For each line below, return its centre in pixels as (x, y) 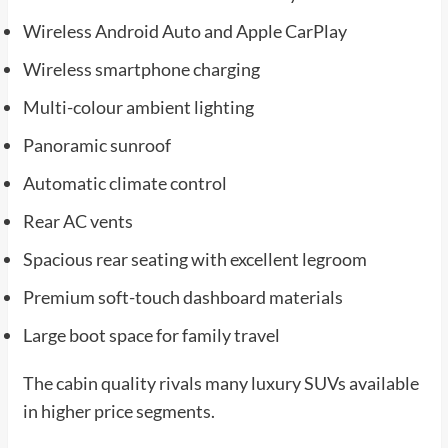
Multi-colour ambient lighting (138, 106)
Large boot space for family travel (151, 334)
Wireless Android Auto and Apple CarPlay (184, 30)
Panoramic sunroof (96, 144)
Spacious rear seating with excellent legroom (194, 258)
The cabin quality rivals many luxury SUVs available (220, 382)
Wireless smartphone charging (141, 68)
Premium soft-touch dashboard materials (182, 296)
